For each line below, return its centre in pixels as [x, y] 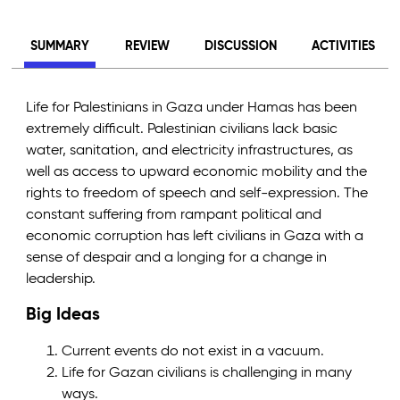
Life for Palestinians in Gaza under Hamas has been [192, 108]
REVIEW [147, 47]
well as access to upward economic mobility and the [197, 173]
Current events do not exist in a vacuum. [193, 351]
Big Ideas [63, 314]
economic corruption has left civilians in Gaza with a [195, 237]
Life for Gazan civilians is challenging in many [207, 373]
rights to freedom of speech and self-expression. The [197, 194]
